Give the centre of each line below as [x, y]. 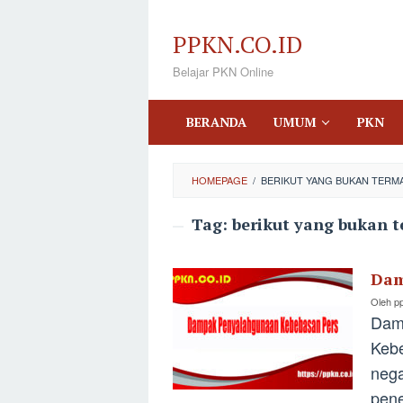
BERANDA [216, 122]
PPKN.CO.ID [237, 44]
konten [171, 62]
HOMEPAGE [219, 180]
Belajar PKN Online [223, 72]
